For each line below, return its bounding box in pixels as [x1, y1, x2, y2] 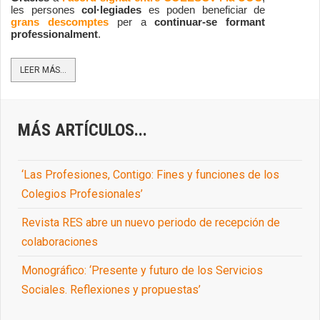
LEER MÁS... [20, 65, 66, 76]
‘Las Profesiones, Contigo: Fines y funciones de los [21, 168, 279, 182]
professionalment [11, 29, 98, 41]
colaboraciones [21, 235, 98, 249]
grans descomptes [11, 16, 109, 29]
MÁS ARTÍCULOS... [18, 120, 147, 141]
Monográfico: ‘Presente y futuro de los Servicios [21, 264, 263, 278]
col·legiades [81, 4, 142, 16]
